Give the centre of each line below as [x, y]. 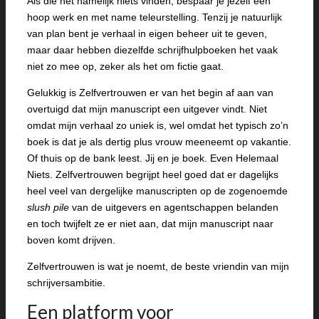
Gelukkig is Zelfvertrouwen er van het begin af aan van [150, 93]
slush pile [48, 207]
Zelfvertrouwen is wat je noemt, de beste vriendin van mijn [158, 266]
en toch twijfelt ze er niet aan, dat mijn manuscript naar [150, 224]
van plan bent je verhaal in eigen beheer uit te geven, [147, 33]
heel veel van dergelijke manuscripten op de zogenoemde [157, 191]
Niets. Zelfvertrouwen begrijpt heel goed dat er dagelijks [153, 174]
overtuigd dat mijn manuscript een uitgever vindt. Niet [147, 109]
